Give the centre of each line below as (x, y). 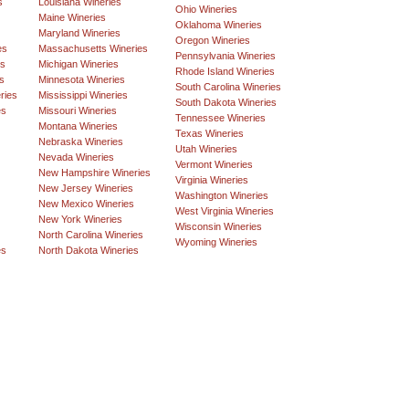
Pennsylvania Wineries (225, 56)
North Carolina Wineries (91, 235)
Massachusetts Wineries (93, 49)
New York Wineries (80, 220)
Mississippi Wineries (83, 95)
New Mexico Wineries (86, 204)
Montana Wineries (78, 126)
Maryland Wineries (79, 33)
